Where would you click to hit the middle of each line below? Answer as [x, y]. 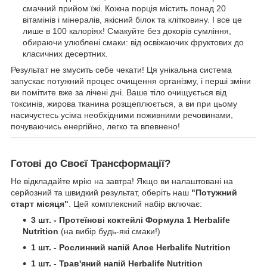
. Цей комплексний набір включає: [135, 204]
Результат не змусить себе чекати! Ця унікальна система [121, 69]
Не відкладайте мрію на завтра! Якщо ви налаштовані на [122, 181]
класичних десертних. [65, 53]
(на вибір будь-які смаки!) [109, 232]
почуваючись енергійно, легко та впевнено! [95, 126]
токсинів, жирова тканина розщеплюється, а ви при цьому [124, 103]
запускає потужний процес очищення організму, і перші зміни [131, 81]
